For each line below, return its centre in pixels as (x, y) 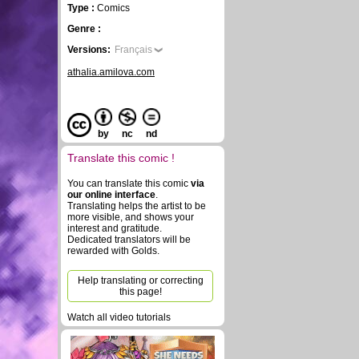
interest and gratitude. (115, 228)
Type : (82, 8)
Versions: (89, 50)
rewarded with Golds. (113, 251)
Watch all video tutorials (119, 317)
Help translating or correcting (140, 280)
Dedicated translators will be (129, 240)
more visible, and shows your (131, 217)
